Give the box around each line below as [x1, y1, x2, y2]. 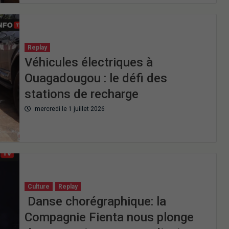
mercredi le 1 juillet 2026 [33, 105, 105, 113]
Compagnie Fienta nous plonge [24, 210, 194, 225]
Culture [27, 183, 50, 191]
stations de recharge [24, 87, 139, 102]
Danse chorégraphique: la [24, 194, 166, 209]
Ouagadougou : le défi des [24, 71, 167, 86]
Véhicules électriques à [24, 55, 153, 70]
